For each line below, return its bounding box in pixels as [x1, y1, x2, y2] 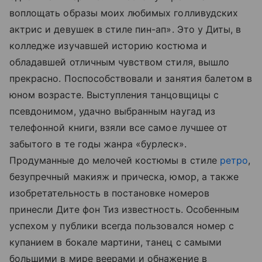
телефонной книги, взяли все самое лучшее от [9, 121, 228, 133]
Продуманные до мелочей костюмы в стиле [9, 154, 220, 166]
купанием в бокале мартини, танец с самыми [9, 236, 222, 248]
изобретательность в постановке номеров [9, 187, 209, 199]
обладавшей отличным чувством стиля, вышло [9, 56, 229, 68]
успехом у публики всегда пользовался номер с [9, 219, 235, 232]
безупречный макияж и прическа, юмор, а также [9, 170, 239, 182]
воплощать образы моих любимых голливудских [9, 6, 239, 19]
